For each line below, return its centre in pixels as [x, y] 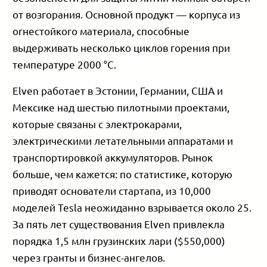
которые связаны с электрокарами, [97, 124]
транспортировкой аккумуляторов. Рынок [113, 157]
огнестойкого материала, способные [101, 30]
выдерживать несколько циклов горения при [122, 47]
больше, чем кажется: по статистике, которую [123, 174]
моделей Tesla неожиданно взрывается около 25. [132, 207]
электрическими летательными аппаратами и [123, 141]
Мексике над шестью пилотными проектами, [121, 107]
